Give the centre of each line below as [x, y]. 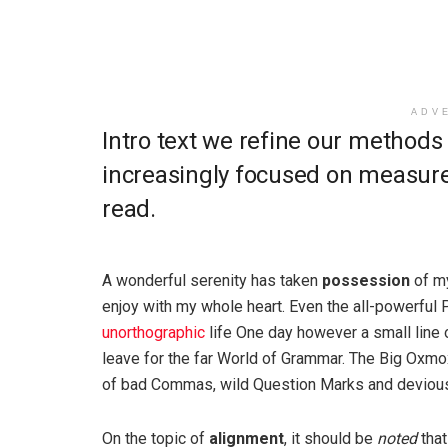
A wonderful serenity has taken [212, 280]
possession [366, 280]
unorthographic [153, 332]
